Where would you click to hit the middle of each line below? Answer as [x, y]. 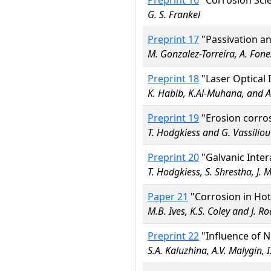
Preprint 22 [173, 236]
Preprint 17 [173, 39]
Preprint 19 [173, 118]
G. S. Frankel [174, 15]
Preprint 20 [173, 157]
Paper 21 [168, 197]
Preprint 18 [173, 79]
